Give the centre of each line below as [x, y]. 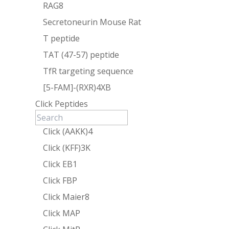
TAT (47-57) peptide [81, 54]
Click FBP [60, 180]
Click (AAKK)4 [68, 131]
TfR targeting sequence [88, 71]
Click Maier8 [66, 197]
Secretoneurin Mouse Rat [92, 22]
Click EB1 [60, 164]
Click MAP [62, 213]
